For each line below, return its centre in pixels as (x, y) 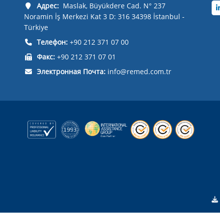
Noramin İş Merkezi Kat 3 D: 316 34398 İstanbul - (104, 16)
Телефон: (52, 42)
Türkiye (36, 27)
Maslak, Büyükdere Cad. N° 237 (112, 6)
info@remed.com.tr (139, 71)
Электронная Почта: (71, 71)
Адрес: (48, 6)
